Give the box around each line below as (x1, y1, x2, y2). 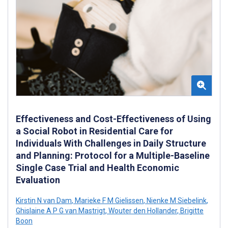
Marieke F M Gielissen (73, 196, 144, 205)
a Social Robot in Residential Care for (16, 126, 173, 137)
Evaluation (16, 175, 60, 186)
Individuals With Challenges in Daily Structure (16, 138, 206, 149)
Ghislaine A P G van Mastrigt (16, 207, 105, 215)
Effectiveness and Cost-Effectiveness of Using (16, 113, 211, 125)
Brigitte (179, 207, 204, 215)
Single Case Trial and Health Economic (16, 162, 179, 174)
